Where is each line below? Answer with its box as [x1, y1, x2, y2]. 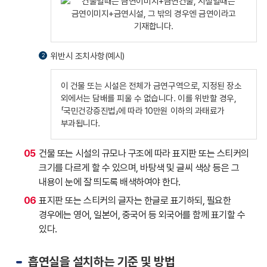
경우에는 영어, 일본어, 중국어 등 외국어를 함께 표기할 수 [39, 209, 246, 221]
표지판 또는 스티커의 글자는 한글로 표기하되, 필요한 [39, 195, 231, 207]
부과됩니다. [60, 118, 100, 129]
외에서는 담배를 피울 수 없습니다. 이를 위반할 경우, [60, 93, 237, 104]
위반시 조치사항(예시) [50, 50, 125, 61]
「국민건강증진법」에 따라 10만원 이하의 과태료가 [60, 105, 225, 116]
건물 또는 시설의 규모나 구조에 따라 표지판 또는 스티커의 [39, 148, 249, 160]
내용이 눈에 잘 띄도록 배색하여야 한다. [39, 176, 181, 188]
